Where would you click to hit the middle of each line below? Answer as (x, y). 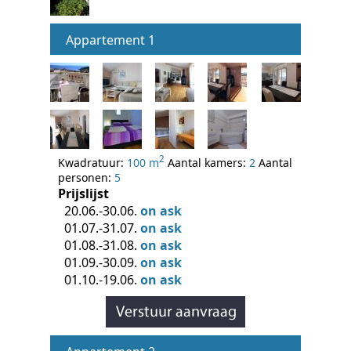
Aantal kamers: (207, 162)
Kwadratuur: (92, 162)
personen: (86, 177)
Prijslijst (83, 193)
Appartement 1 (110, 40)
